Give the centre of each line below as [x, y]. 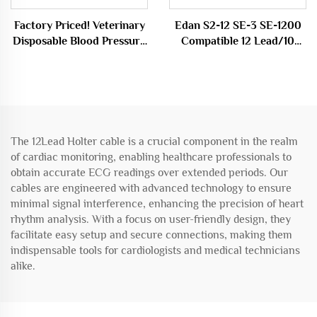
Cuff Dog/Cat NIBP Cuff [79, 56]
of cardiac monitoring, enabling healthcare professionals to [151, 157]
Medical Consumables [238, 72]
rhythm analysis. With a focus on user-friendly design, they [151, 219]
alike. [23, 266]
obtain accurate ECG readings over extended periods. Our [149, 172]
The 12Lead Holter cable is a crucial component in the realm [154, 141]
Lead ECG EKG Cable [238, 56]
